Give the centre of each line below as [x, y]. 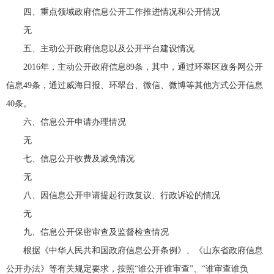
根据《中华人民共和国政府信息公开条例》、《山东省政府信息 [143, 250]
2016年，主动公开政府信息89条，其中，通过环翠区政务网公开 [143, 67]
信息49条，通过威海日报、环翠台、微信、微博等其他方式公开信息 [135, 85]
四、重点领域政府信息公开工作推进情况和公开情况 [122, 12]
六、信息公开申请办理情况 [75, 122]
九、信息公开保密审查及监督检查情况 [96, 232]
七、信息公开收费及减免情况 [79, 159]
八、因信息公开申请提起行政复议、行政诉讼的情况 [122, 195]
